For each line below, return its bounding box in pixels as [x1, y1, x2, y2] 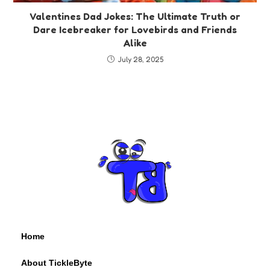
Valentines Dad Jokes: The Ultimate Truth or [30, 10, 240, 22]
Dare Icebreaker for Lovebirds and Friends [33, 23, 237, 36]
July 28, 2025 [117, 54, 163, 64]
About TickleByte [21, 258, 92, 268]
